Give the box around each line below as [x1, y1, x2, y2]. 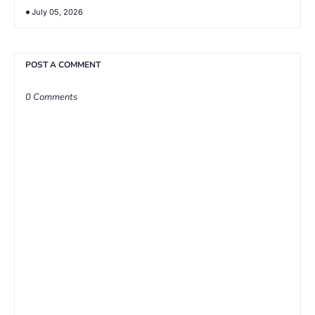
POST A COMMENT [25, 58, 101, 70]
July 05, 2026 [32, 6, 83, 17]
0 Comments [25, 90, 77, 103]
